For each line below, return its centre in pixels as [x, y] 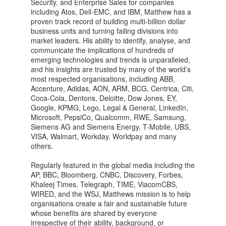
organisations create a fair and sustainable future [109, 204]
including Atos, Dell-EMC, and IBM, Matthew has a [111, 12]
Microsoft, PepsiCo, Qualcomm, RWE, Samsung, [108, 117]
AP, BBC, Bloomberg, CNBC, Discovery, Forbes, [107, 175]
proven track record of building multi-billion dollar [108, 21]
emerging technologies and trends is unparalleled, [110, 60]
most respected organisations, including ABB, [103, 79]
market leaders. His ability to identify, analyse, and [110, 41]
